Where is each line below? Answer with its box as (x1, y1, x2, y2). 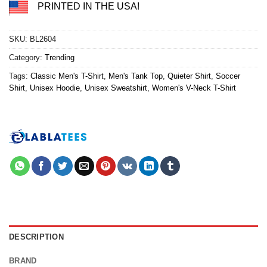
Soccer (216, 72, 240, 81)
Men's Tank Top (108, 72, 163, 81)
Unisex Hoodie (30, 83, 80, 93)
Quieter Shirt (167, 72, 211, 81)
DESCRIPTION (9, 232, 64, 242)
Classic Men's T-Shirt (30, 72, 104, 81)
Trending (45, 53, 74, 63)
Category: (9, 53, 45, 63)
